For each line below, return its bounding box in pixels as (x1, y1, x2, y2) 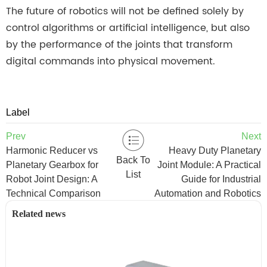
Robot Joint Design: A (6, 174, 97, 185)
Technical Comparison (6, 188, 101, 199)
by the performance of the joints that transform (6, 37, 232, 52)
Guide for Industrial (181, 174, 261, 185)
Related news (12, 209, 66, 219)
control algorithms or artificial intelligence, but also (6, 20, 250, 36)
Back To (116, 154, 151, 165)
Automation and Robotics (154, 188, 261, 199)
